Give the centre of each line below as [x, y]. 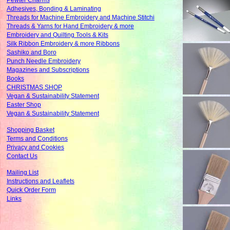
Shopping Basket [30, 130]
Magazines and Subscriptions [48, 70]
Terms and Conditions [37, 139]
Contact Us [22, 156]
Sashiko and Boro [31, 53]
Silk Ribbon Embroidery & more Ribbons [63, 44]
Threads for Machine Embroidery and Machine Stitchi [80, 18]
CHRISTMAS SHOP [34, 88]
